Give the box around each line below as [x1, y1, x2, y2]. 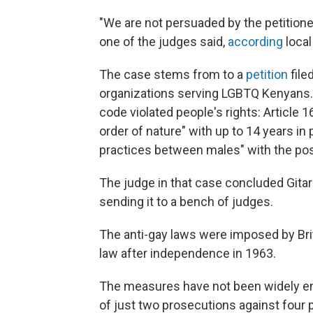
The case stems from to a [99, 66, 246, 82]
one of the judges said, [99, 34, 228, 49]
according [228, 34, 283, 49]
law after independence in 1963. [99, 245, 276, 261]
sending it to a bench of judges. [99, 194, 273, 209]
